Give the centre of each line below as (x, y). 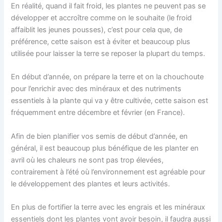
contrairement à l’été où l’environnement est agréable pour (108, 172)
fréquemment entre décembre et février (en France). (98, 113)
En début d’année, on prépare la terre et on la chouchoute (108, 77)
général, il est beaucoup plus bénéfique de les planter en (105, 148)
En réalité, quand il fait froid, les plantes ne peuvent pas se (109, 6)
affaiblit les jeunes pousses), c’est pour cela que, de (97, 30)
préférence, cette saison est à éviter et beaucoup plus (101, 42)
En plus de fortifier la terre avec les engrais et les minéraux (108, 207)
